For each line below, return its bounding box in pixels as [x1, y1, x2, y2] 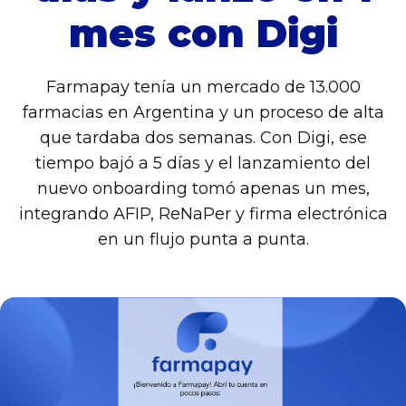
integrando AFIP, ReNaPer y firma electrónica [18, 204, 388, 225]
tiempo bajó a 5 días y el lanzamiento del [35, 153, 371, 174]
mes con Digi [68, 10, 338, 58]
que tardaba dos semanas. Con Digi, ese [39, 128, 367, 149]
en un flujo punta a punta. [97, 229, 309, 250]
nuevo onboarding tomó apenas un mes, [36, 179, 370, 199]
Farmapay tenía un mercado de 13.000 [45, 77, 361, 98]
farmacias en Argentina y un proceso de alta [22, 102, 384, 123]
